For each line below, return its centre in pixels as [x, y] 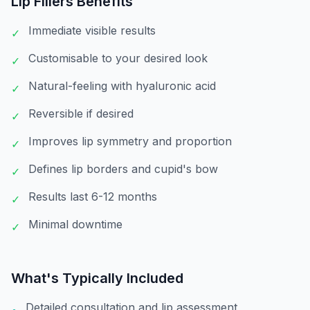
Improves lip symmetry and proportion [130, 141]
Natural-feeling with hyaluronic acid [122, 86]
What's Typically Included [97, 278]
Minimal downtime [75, 224]
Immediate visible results [92, 30]
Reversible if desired [81, 113]
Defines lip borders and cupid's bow [123, 169]
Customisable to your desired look [118, 58]
